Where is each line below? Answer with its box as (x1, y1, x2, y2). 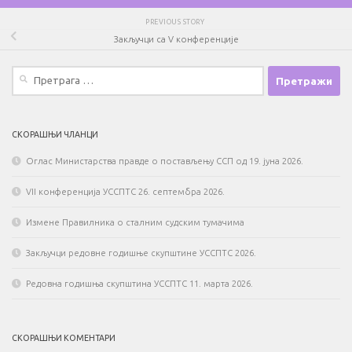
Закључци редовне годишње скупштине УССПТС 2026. (26, 248, 256, 258)
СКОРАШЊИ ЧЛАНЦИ (12, 130, 98, 140)
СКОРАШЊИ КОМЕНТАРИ (12, 333, 115, 343)
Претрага (11, 68, 51, 78)
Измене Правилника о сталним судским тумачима (26, 218, 244, 228)
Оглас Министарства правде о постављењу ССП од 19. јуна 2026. (26, 156, 303, 167)
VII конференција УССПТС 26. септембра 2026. (26, 187, 225, 197)
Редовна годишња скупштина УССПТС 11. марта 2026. (26, 279, 253, 289)
